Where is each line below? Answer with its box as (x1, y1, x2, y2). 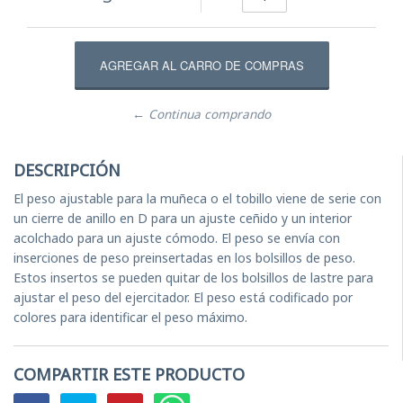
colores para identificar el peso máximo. (13, 308, 247, 326)
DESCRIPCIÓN (13, 158, 121, 181)
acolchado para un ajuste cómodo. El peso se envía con (13, 228, 340, 246)
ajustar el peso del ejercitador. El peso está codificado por (13, 288, 353, 306)
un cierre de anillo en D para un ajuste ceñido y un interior (13, 209, 352, 227)
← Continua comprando (132, 105, 271, 123)
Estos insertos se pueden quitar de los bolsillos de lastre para (13, 268, 373, 286)
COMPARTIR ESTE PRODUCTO (13, 363, 245, 385)
